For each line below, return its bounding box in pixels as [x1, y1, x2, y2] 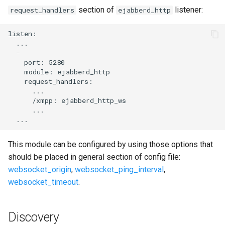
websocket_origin [8, 164, 71, 174]
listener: [173, 5, 203, 15]
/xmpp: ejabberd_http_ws [8, 96, 126, 105]
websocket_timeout [8, 177, 78, 187]
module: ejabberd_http [8, 67, 110, 77]
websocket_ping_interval [75, 164, 164, 174]
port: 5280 [8, 58, 65, 67]
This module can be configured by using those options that [8, 139, 213, 149]
